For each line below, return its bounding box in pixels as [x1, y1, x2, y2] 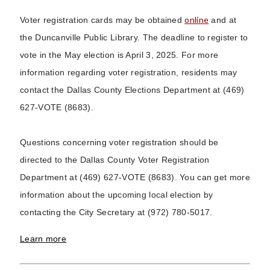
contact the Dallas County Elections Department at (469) [20, 84, 245, 95]
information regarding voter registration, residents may [20, 67, 237, 77]
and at [209, 14, 237, 25]
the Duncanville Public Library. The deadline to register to [20, 32, 248, 42]
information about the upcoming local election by [20, 189, 213, 199]
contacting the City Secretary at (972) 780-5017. [20, 207, 213, 217]
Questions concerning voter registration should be [20, 137, 219, 147]
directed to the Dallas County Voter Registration [20, 154, 210, 165]
